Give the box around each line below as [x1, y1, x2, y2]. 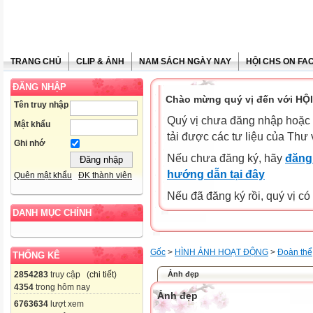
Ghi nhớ [14, 138, 45, 149]
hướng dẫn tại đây [167, 168, 265, 180]
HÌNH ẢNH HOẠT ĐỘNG [175, 247, 268, 257]
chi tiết [89, 270, 114, 280]
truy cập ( [48, 270, 89, 280]
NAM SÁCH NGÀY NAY [139, 57, 231, 66]
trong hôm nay [34, 282, 90, 293]
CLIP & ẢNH [76, 57, 124, 66]
